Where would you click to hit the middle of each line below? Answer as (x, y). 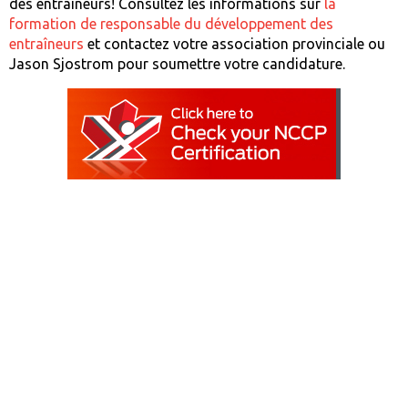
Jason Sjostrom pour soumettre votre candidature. (177, 63)
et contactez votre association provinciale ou (235, 43)
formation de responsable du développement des (171, 23)
